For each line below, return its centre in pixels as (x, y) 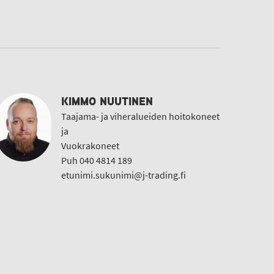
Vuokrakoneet (90, 146)
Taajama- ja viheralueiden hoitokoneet (140, 117)
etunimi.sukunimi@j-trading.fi (124, 175)
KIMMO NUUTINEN (107, 101)
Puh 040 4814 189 (97, 161)
